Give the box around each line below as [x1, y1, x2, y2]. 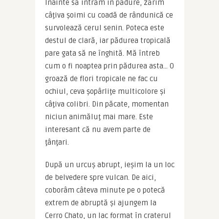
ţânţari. [44, 137, 69, 147]
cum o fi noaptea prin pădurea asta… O [44, 61, 174, 70]
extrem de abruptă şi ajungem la [44, 198, 156, 207]
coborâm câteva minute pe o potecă [44, 185, 165, 195]
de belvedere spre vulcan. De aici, [44, 173, 156, 182]
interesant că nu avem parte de [44, 125, 151, 134]
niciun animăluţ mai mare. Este [44, 112, 153, 121]
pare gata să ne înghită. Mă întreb [44, 48, 160, 58]
